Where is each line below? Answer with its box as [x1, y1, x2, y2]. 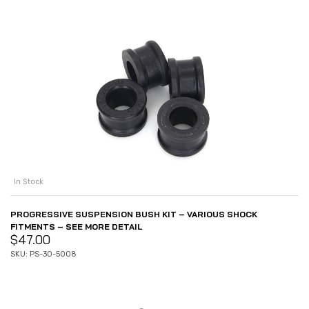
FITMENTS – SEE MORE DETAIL [10, 221, 142, 232]
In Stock [14, 177, 43, 187]
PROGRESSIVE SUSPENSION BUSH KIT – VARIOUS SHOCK [10, 209, 257, 220]
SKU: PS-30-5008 [10, 250, 77, 259]
